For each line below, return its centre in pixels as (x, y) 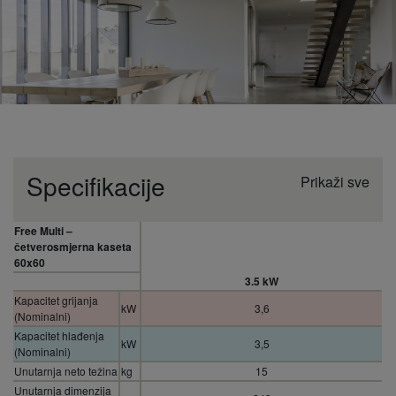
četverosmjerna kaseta (73, 247)
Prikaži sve (335, 182)
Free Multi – (43, 231)
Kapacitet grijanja (56, 301)
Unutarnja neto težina (66, 371)
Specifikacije (96, 186)
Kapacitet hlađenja (59, 336)
